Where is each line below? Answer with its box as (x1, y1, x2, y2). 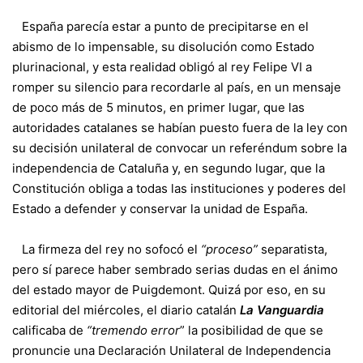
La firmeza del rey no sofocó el (12, 241, 201, 257)
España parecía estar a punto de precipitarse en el (12, 18, 309, 34)
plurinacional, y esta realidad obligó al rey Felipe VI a (12, 58, 312, 75)
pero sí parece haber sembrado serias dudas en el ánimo (12, 261, 338, 277)
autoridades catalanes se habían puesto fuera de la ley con (12, 119, 348, 135)
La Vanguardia (240, 301, 324, 318)
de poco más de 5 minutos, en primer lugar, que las (12, 99, 305, 115)
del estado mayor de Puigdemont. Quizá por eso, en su (12, 281, 326, 297)
